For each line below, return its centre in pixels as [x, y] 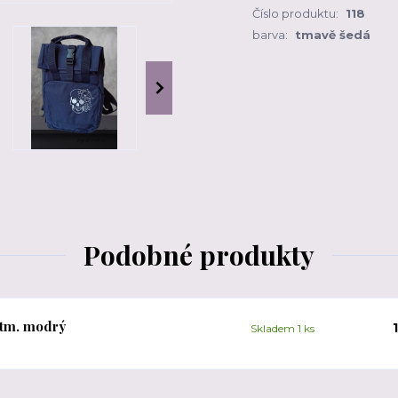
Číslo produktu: [295, 13]
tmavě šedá [333, 35]
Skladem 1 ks [283, 329]
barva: [270, 35]
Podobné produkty [199, 255]
